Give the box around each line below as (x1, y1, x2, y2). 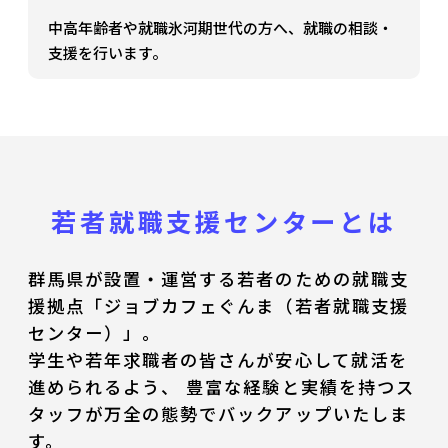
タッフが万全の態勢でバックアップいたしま (27, 401, 409, 427)
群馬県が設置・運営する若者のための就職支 (27, 266, 409, 292)
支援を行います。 (48, 42, 168, 64)
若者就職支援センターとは (51, 202, 397, 239)
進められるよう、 (27, 374, 187, 400)
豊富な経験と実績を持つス (186, 374, 416, 400)
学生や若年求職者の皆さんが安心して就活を (27, 347, 408, 373)
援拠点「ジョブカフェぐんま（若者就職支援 (27, 293, 409, 319)
